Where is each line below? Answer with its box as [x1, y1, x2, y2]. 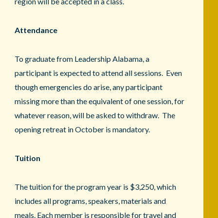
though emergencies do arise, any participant [15, 82, 163, 91]
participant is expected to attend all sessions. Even [15, 68, 182, 77]
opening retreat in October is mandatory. [15, 124, 150, 134]
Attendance [15, 25, 57, 35]
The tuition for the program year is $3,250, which [15, 182, 176, 191]
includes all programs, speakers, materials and [15, 196, 166, 205]
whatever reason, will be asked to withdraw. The [15, 110, 175, 120]
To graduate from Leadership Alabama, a [15, 54, 149, 63]
